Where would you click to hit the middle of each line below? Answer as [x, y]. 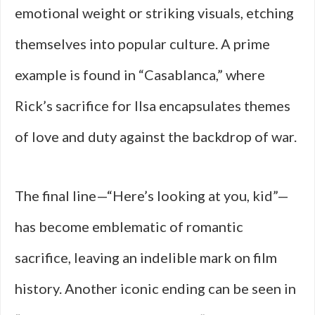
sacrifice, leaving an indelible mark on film [146, 257]
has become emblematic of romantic [129, 226]
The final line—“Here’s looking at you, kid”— [152, 195]
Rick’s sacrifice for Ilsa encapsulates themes [153, 105]
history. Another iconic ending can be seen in [155, 288]
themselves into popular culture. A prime [142, 44]
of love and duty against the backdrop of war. [156, 136]
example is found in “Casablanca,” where [140, 75]
